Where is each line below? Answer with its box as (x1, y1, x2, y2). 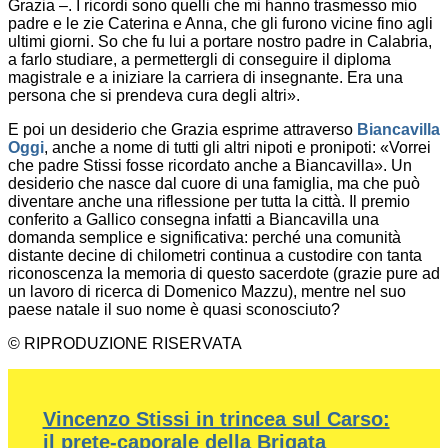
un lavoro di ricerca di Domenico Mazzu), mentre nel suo (8, 283, 406, 301)
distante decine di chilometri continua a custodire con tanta (8, 247, 422, 265)
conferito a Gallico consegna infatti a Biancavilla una (8, 211, 379, 229)
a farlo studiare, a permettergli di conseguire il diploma (8, 51, 391, 69)
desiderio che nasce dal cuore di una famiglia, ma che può (8, 175, 420, 193)
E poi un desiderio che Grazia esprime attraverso (8, 121, 357, 139)
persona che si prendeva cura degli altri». (8, 87, 300, 105)
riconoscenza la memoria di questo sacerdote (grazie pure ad (8, 265, 440, 283)
